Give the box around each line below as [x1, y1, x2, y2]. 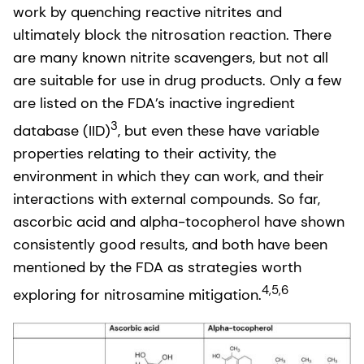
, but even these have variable [118, 120, 319, 141]
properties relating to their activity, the [13, 143, 276, 163]
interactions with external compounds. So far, [13, 188, 320, 209]
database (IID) [13, 120, 110, 141]
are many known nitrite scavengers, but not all [13, 47, 328, 67]
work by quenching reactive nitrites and [13, 2, 282, 22]
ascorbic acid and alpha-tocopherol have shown [13, 211, 344, 232]
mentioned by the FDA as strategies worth [13, 257, 301, 277]
